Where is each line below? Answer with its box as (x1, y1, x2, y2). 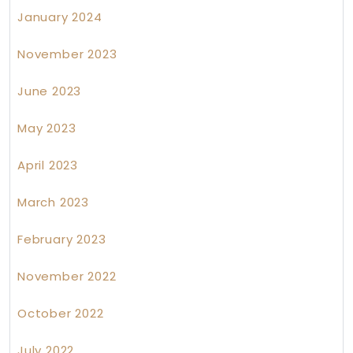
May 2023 (17, 120, 76, 137)
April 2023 (17, 157, 78, 174)
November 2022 (17, 268, 117, 285)
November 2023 (17, 46, 117, 63)
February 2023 (17, 231, 106, 248)
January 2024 (17, 9, 102, 26)
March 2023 (17, 194, 89, 211)
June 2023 (17, 83, 82, 100)
